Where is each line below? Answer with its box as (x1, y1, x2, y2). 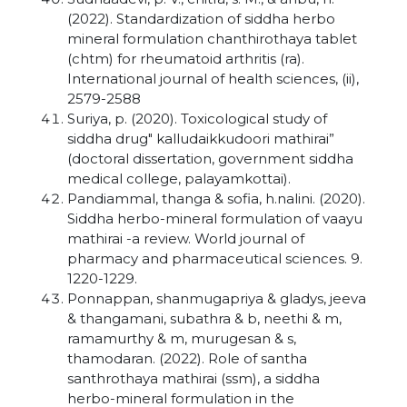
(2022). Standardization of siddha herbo (67, 10, 335, 27)
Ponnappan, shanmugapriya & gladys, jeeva (67, 290, 366, 307)
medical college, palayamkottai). (67, 170, 291, 187)
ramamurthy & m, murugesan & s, (67, 330, 296, 347)
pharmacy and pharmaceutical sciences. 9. (67, 250, 362, 267)
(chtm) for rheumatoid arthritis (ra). (67, 50, 304, 67)
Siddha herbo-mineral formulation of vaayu (67, 210, 362, 227)
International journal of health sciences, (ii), (67, 70, 359, 87)
